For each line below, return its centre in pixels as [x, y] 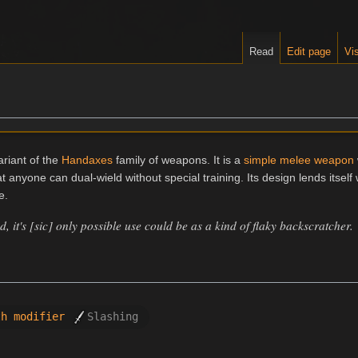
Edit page [309, 52]
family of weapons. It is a [179, 159]
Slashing [113, 317]
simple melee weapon [299, 159]
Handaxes [88, 159]
